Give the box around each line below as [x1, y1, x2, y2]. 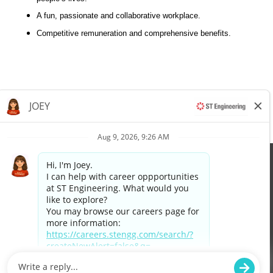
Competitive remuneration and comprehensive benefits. [37, 28, 231, 38]
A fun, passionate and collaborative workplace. [37, 11, 200, 21]
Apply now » [188, 99, 247, 113]
